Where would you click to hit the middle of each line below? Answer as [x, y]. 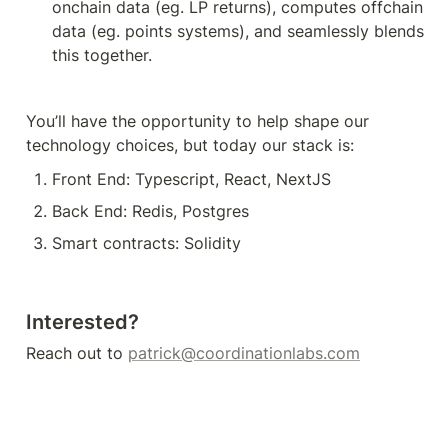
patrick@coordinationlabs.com [244, 353]
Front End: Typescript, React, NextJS [191, 179]
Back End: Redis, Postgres [150, 211]
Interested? [82, 322]
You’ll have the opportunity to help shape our [197, 121]
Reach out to [77, 353]
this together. [104, 55]
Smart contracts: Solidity [146, 243]
